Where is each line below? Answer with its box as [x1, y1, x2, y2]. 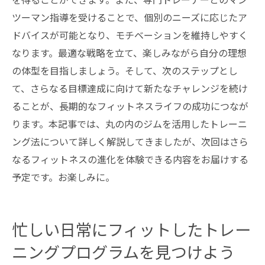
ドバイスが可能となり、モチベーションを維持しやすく [12, 28, 248, 42]
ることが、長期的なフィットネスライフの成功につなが [12, 99, 248, 113]
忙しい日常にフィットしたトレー [12, 224, 251, 240]
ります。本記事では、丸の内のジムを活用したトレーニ [12, 117, 247, 131]
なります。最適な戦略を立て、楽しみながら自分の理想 [12, 46, 247, 60]
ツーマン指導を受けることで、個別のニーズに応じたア [12, 10, 247, 24]
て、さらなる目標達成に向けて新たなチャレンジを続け [12, 81, 248, 95]
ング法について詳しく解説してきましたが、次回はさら [12, 134, 248, 148]
